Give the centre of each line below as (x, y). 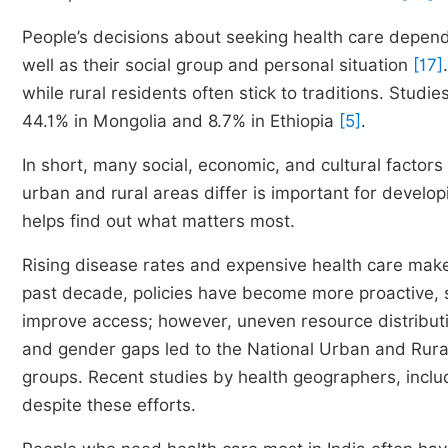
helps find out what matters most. (158, 221)
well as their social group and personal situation (217, 65)
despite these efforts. (109, 405)
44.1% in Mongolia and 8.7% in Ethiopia (180, 121)
